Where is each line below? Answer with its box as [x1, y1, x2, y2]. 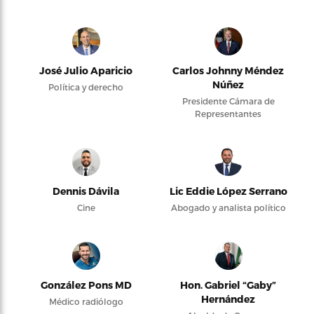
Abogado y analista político [170, 203, 286, 212]
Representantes [195, 109, 261, 118]
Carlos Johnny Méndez [172, 64, 284, 76]
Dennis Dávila [53, 185, 119, 197]
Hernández [201, 293, 255, 305]
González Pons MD [40, 279, 132, 291]
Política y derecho [48, 82, 123, 92]
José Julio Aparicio [39, 64, 132, 76]
